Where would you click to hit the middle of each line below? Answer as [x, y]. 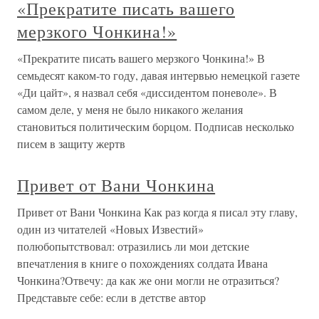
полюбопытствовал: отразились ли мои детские [133, 246]
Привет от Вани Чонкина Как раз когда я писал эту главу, [157, 212]
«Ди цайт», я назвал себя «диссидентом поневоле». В [147, 92]
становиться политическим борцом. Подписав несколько [156, 126]
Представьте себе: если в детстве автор [111, 297]
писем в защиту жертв [71, 143]
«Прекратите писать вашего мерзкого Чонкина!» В [141, 58]
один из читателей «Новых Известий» [110, 229]
